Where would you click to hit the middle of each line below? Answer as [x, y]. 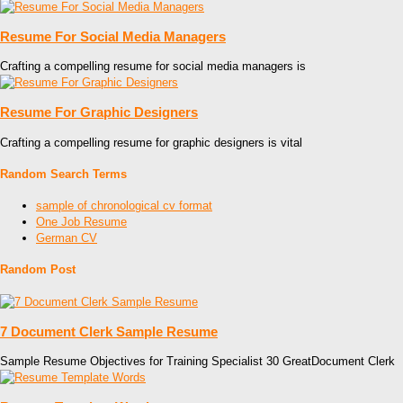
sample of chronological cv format [124, 206]
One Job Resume [81, 222]
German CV [67, 238]
